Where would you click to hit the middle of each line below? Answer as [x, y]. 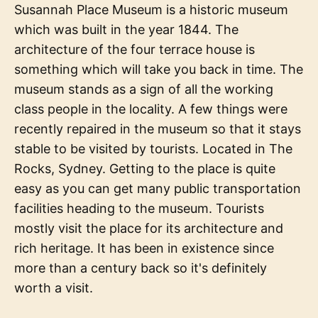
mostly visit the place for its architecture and [149, 229]
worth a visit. [54, 288]
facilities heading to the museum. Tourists [139, 209]
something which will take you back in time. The [159, 70]
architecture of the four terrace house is [135, 50]
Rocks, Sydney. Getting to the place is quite [145, 169]
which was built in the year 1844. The [126, 30]
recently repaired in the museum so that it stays [158, 129]
